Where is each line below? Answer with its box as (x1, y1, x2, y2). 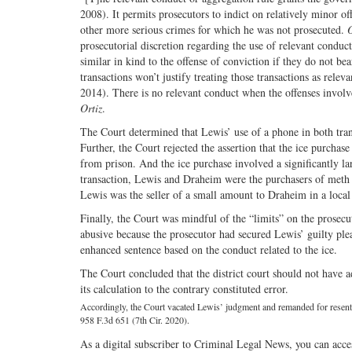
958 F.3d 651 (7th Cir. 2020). (80, 313, 189, 327)
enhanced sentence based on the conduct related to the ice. (80, 242, 337, 258)
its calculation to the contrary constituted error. (80, 281, 288, 297)
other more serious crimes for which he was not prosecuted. (80, 22, 347, 38)
